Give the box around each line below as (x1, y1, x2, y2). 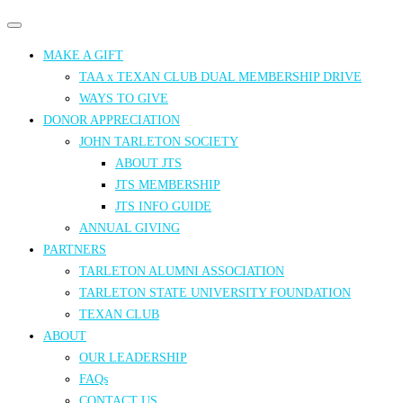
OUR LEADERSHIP (79, 350, 187, 365)
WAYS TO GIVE (79, 91, 168, 106)
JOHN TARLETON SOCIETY (79, 134, 238, 149)
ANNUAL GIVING (79, 220, 180, 236)
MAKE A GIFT (43, 48, 123, 63)
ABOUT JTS (115, 156, 182, 171)
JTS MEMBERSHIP (115, 177, 220, 193)
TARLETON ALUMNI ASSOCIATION (79, 264, 284, 279)
